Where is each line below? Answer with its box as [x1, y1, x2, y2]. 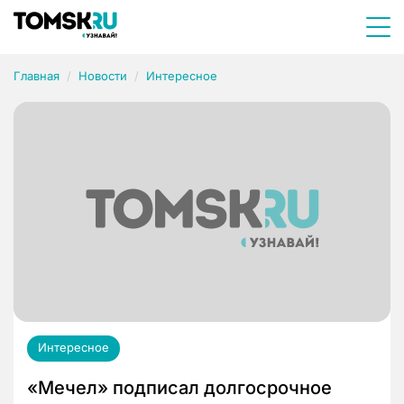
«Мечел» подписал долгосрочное [27, 377, 332, 399]
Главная [14, 69, 60, 83]
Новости [78, 69, 127, 83]
